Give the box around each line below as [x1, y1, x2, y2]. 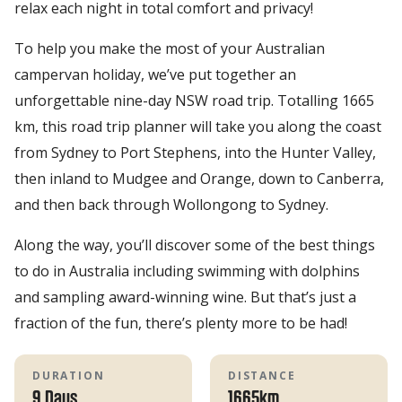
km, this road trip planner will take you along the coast [14, 116, 381, 136]
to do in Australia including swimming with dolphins [14, 260, 360, 281]
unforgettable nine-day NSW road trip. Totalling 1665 [14, 90, 374, 110]
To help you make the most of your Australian [14, 38, 325, 58]
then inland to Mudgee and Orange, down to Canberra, [14, 168, 384, 188]
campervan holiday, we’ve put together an [14, 64, 296, 84]
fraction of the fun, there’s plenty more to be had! [14, 312, 347, 333]
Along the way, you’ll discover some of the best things [14, 234, 375, 255]
